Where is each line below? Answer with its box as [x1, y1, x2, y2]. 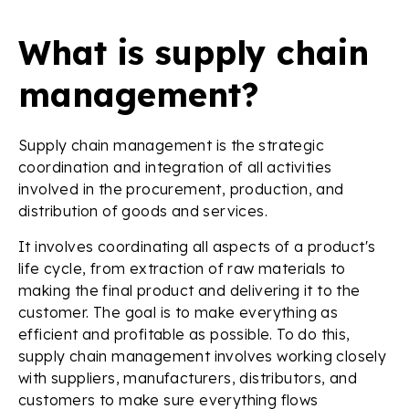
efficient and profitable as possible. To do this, [18, 325, 351, 344]
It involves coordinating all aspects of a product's [18, 237, 376, 257]
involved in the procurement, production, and [18, 180, 344, 199]
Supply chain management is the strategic [18, 136, 324, 155]
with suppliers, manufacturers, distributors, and [18, 369, 358, 388]
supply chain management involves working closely [18, 347, 387, 366]
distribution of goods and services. [18, 202, 267, 221]
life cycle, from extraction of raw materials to [18, 259, 346, 278]
